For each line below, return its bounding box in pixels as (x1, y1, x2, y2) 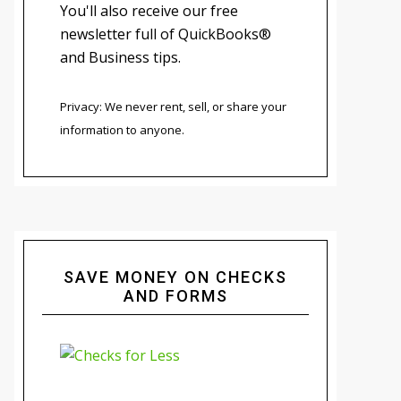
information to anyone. (60, 122, 184, 139)
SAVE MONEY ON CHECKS (64, 268, 287, 287)
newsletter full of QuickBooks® (60, 24, 271, 45)
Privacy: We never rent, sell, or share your (60, 98, 286, 115)
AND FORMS (123, 286, 228, 306)
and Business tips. (60, 47, 181, 68)
